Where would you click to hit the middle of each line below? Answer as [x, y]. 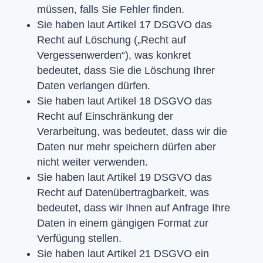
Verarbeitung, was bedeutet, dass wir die [132, 131]
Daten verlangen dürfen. [93, 85]
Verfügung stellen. [79, 238]
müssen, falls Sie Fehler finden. [110, 9]
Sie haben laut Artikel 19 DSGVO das [124, 177]
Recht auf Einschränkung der [105, 116]
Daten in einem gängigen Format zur [122, 223]
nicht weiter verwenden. [92, 162]
